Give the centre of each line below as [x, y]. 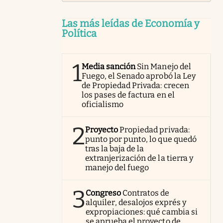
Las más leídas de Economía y [131, 23]
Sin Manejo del [164, 66]
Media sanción [109, 66]
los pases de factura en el [128, 95]
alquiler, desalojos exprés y [136, 202]
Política [79, 33]
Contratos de [146, 193]
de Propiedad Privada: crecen [135, 85]
